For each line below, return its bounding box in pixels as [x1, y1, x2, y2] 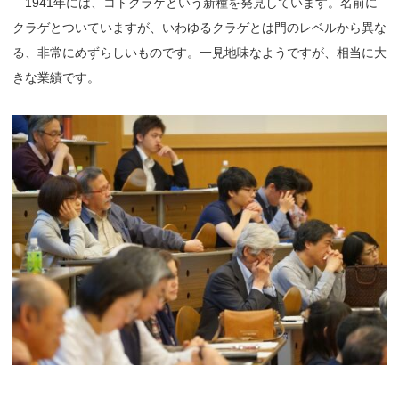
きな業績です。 [12, 69, 100, 85]
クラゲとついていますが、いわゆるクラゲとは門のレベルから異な [12, 20, 387, 35]
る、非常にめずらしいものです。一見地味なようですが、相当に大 [12, 45, 387, 60]
